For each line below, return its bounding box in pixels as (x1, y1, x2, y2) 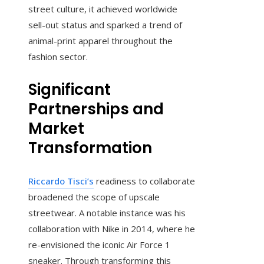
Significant (28, 79, 111, 101)
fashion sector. (28, 51, 88, 63)
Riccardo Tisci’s (28, 175, 94, 187)
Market (28, 118, 84, 140)
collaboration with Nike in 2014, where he (28, 223, 195, 235)
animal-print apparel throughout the (28, 35, 173, 47)
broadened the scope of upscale (28, 191, 160, 203)
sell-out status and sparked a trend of (28, 19, 182, 31)
